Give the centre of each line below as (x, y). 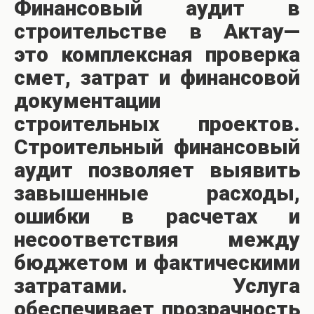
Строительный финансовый (157, 147)
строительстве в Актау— (157, 32)
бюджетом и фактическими (157, 263)
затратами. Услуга (157, 286)
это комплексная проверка (157, 55)
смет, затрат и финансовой (157, 78)
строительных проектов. (157, 124)
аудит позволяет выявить (157, 170)
